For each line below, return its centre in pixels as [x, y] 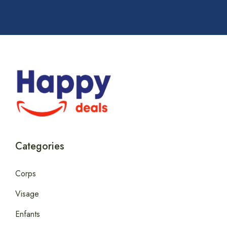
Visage [27, 194]
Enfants [28, 214]
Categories [40, 146]
